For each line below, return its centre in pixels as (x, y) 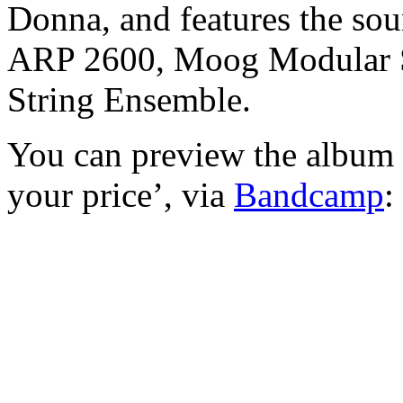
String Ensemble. (129, 99)
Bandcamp (309, 194)
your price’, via (121, 194)
